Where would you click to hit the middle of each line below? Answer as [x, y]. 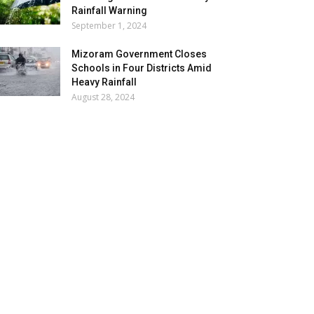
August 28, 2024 [103, 97]
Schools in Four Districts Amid [142, 68]
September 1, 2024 [109, 26]
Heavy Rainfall [104, 82]
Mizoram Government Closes [139, 54]
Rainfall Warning [109, 11]
